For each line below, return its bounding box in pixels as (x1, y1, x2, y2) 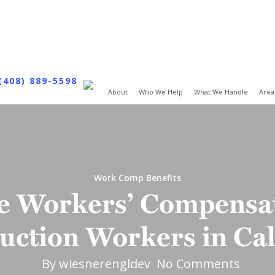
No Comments (156, 255, 240, 272)
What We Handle (194, 87, 249, 96)
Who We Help (139, 87, 184, 96)
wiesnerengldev (58, 255, 150, 272)
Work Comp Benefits (93, 172, 181, 184)
